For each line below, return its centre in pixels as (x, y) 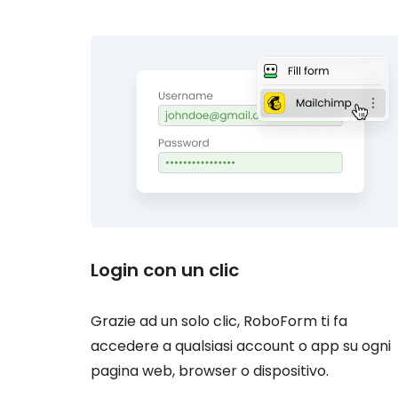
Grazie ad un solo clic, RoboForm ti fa (219, 321)
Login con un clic (165, 270)
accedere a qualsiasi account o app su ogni (241, 346)
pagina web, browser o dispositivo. (210, 371)
